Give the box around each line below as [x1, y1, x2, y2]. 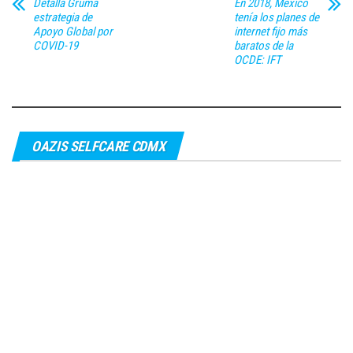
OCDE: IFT [233, 53, 281, 67]
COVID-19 [33, 39, 78, 53]
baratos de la [233, 39, 293, 53]
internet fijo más [233, 24, 307, 39]
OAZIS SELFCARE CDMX [32, 138, 165, 154]
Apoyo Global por [33, 24, 113, 39]
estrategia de [33, 10, 92, 24]
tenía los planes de [233, 10, 319, 24]
